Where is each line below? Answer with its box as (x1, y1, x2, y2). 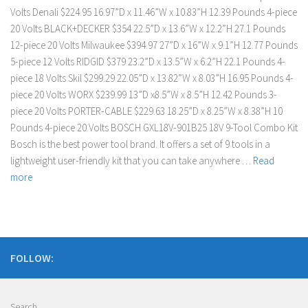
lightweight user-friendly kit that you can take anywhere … (10, 153, 253, 167)
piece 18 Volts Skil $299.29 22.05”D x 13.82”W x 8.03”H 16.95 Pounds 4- (10, 71, 294, 85)
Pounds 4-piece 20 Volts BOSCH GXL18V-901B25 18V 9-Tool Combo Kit (10, 120, 298, 134)
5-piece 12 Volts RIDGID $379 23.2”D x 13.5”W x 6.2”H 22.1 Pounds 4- (10, 54, 285, 68)
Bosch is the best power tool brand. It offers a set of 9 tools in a (10, 137, 270, 151)
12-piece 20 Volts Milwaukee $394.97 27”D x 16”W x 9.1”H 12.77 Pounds (10, 38, 298, 52)
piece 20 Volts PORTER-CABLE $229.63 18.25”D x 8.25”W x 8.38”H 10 (10, 104, 283, 118)
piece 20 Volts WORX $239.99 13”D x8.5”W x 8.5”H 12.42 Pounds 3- (10, 87, 277, 101)
